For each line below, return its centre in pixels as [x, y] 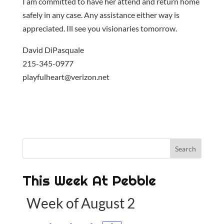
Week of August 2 [81, 203]
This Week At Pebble [89, 180]
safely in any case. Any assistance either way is [101, 15]
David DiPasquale [53, 50]
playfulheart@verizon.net [66, 77]
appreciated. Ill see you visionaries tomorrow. [99, 28]
